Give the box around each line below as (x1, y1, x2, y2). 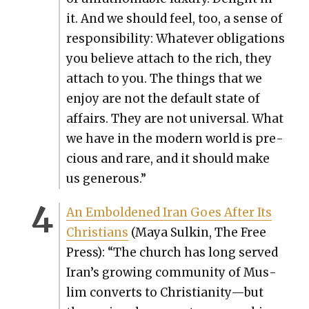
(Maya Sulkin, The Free (128, 224, 266, 240)
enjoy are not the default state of (66, 90, 260, 106)
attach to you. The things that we (66, 70, 262, 86)
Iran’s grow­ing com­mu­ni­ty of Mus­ (66, 264, 277, 280)
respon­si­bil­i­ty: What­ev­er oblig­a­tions (66, 30, 285, 46)
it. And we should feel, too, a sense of (66, 10, 283, 26)
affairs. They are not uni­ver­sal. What (66, 110, 283, 126)
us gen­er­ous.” (66, 170, 146, 186)
